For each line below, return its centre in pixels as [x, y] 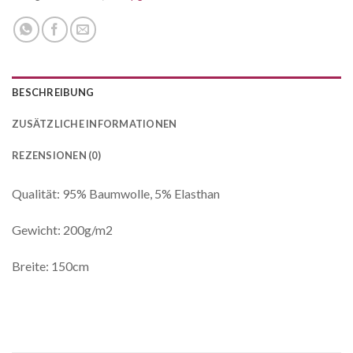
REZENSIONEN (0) [56, 156]
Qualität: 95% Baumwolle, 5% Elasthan [116, 194]
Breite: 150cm [50, 266]
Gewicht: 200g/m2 [62, 230]
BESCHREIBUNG [53, 93]
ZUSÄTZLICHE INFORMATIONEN [95, 124]
